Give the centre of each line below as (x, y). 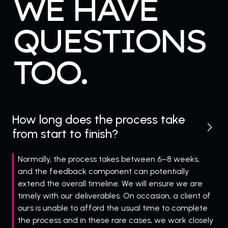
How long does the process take (98, 120)
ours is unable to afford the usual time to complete (113, 208)
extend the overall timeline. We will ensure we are (110, 184)
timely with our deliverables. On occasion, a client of (114, 196)
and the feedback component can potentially (103, 172)
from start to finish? (65, 134)
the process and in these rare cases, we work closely (116, 220)
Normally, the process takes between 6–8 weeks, (109, 159)
